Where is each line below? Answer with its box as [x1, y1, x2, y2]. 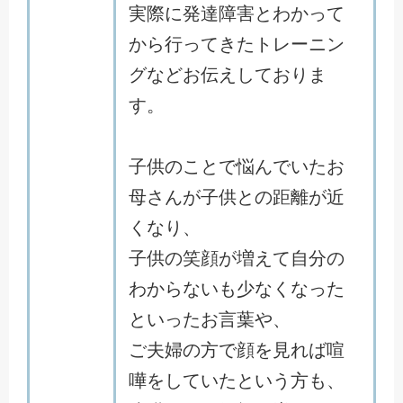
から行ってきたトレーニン [129, 34, 345, 54]
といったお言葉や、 [129, 309, 291, 329]
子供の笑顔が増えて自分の [129, 248, 345, 268]
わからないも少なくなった [129, 279, 345, 299]
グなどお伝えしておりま [129, 65, 327, 85]
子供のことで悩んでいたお [129, 157, 345, 176]
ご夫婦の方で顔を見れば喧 [129, 340, 345, 360]
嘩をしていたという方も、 [129, 371, 345, 390]
